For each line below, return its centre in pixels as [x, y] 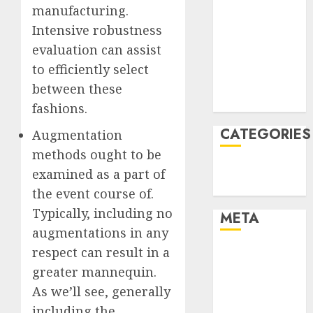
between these [77, 88]
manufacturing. [80, 10]
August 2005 [253, 103]
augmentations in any [100, 232]
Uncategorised [260, 187]
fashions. [60, 108]
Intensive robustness [97, 30]
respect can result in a [101, 252]
